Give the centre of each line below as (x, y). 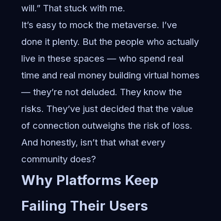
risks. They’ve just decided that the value (107, 109)
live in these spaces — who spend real (102, 58)
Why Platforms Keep (90, 180)
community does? (58, 159)
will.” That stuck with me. (73, 8)
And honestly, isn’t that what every (93, 142)
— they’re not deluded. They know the (101, 92)
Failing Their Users (84, 206)
